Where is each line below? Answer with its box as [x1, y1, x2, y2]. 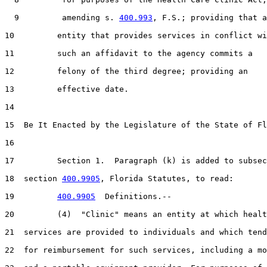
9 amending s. [5, 13, 119, 22]
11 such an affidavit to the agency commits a [5, 48, 253, 58]
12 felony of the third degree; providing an [5, 66, 248, 76]
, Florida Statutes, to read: [100, 173, 234, 183]
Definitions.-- [95, 191, 172, 201]
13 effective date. [5, 84, 129, 94]
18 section [5, 173, 62, 183]
